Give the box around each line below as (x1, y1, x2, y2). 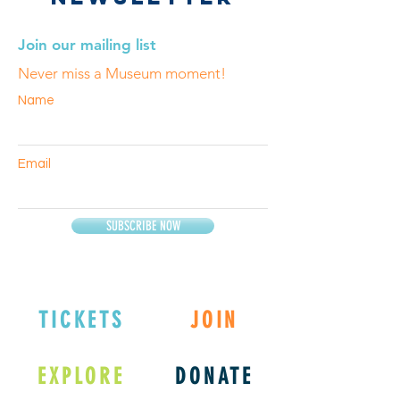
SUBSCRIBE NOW (105, 218, 180, 234)
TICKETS (38, 306, 124, 333)
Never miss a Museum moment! (18, 64, 226, 82)
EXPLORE (37, 362, 125, 389)
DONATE (175, 362, 254, 389)
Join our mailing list (18, 36, 156, 54)
